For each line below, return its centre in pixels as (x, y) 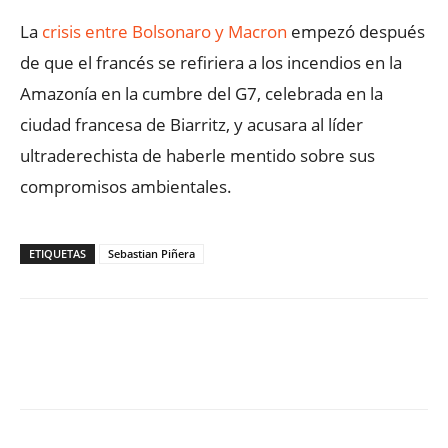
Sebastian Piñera (151, 254)
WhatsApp (295, 368)
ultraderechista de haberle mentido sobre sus (197, 156)
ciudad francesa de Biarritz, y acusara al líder (191, 125)
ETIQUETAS (57, 254)
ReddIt (409, 368)
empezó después (356, 32)
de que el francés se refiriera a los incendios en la (211, 63)
